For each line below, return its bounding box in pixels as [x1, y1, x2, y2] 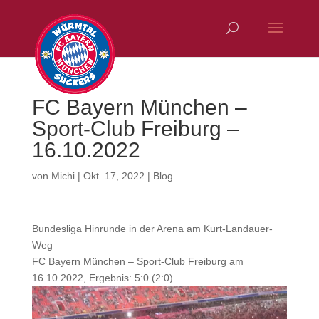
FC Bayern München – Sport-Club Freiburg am [31, 256, 244, 267]
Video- [31, 288, 61, 299]
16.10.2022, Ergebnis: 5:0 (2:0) [31, 272, 173, 283]
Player [31, 304, 60, 315]
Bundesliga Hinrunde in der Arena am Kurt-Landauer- [31, 223, 273, 234]
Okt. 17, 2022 [83, 170, 145, 182]
